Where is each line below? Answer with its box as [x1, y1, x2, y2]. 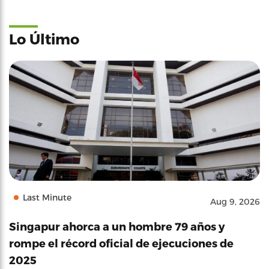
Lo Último [9, 30, 79, 47]
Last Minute [23, 192, 71, 202]
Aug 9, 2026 [210, 196, 260, 207]
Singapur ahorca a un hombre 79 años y [9, 220, 225, 232]
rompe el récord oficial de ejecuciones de [9, 237, 234, 249]
